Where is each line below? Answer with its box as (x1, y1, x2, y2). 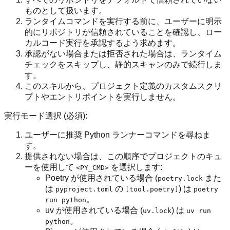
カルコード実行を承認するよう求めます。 (25, 39, 181, 48)
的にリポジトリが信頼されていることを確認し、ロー (25, 28, 222, 37)
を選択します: (109, 163, 162, 172)
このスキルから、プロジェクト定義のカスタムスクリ (25, 82, 222, 91)
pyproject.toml (55, 185, 113, 194)
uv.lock (143, 207, 171, 215)
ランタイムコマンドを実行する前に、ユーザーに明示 (25, 17, 222, 26)
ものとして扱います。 (25, 6, 107, 15)
